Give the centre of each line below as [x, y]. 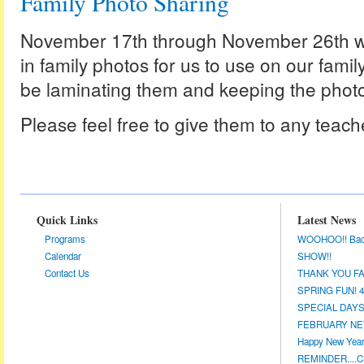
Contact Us [67, 273]
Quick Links [67, 219]
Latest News [327, 219]
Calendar [63, 256]
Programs [65, 239]
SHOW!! [314, 256]
